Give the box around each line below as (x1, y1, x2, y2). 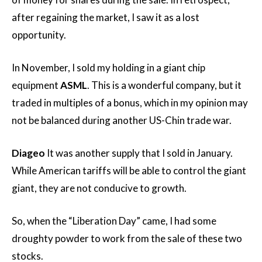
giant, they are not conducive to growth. (12, 182, 187, 194)
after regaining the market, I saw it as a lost (12, 11, 199, 23)
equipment (12, 79, 60, 91)
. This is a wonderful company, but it (87, 79, 242, 91)
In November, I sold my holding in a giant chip (12, 61, 205, 74)
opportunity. (12, 29, 66, 41)
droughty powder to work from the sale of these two (12, 232, 242, 244)
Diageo (12, 147, 45, 159)
